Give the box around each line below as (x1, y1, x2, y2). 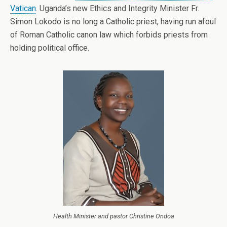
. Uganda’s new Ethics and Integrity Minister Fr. (36, 4, 199, 13)
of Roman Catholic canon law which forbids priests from (10, 30, 208, 40)
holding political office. (10, 43, 89, 53)
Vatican (10, 4, 36, 13)
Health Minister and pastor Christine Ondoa (53, 212, 174, 220)
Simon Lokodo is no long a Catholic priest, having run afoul (10, 17, 216, 26)
